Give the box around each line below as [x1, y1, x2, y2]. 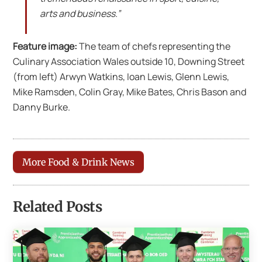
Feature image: [13, 40, 78, 53]
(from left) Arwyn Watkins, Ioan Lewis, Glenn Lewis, [13, 70, 230, 84]
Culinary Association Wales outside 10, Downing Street [13, 55, 245, 68]
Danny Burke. [13, 101, 71, 114]
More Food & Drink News [22, 156, 135, 168]
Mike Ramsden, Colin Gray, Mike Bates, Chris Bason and [13, 85, 247, 99]
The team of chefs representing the [77, 40, 231, 53]
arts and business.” [39, 6, 120, 20]
